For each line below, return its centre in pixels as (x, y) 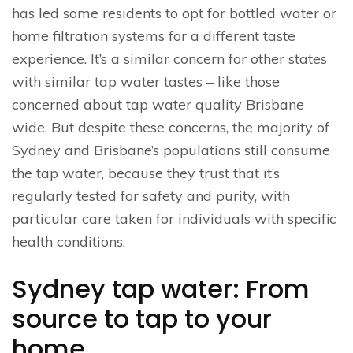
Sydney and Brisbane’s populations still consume (171, 150)
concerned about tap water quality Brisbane (158, 104)
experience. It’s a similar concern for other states (169, 58)
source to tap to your (142, 318)
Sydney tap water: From (161, 288)
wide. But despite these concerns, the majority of (171, 127)
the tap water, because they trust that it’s (146, 173)
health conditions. (69, 241)
